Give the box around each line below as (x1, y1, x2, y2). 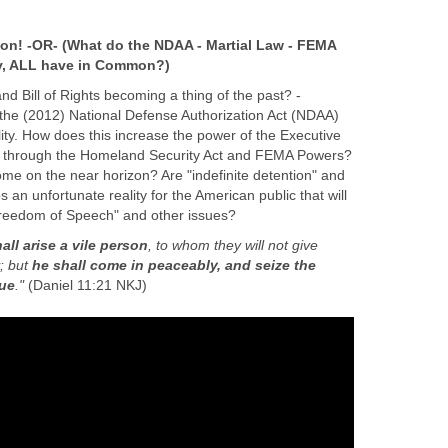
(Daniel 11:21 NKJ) (24, 278, 147, 294)
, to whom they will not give (148, 238, 318, 254)
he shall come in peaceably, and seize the (32, 258, 316, 274)
